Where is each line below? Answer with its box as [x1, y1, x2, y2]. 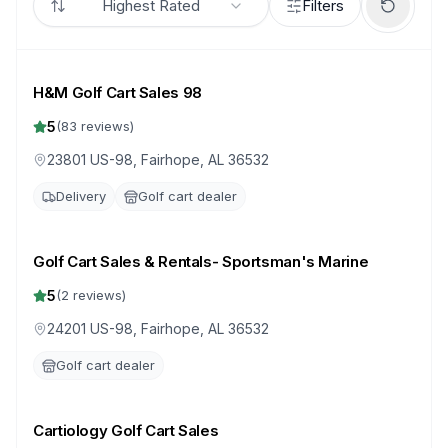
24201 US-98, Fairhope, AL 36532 [47, 320, 269, 337]
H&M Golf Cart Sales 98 [33, 83, 202, 102]
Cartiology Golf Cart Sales [33, 421, 219, 440]
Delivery [56, 188, 106, 204]
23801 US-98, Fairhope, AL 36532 [47, 151, 269, 168]
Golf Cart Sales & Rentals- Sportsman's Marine [33, 252, 369, 271]
